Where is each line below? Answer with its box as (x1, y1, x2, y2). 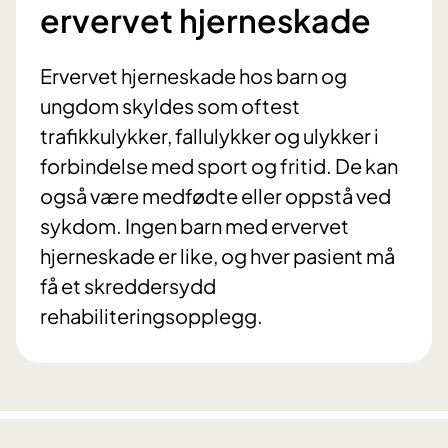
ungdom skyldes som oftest (40, 93, 300, 119)
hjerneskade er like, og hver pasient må (40, 243, 395, 269)
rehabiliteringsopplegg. (40, 303, 263, 329)
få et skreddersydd (40, 273, 216, 299)
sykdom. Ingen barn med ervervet (40, 213, 349, 239)
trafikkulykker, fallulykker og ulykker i (40, 123, 379, 149)
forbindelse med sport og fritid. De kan (40, 153, 398, 179)
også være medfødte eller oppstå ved (40, 183, 391, 209)
